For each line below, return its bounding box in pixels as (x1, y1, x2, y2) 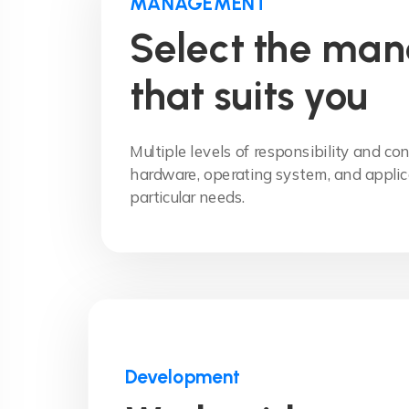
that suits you (130, 71, 368, 121)
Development (124, 365, 241, 389)
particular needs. (130, 187, 246, 207)
